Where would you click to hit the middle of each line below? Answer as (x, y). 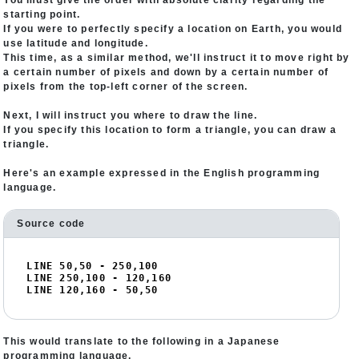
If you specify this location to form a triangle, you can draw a (170, 130)
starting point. (42, 14)
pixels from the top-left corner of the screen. (126, 87)
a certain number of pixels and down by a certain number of (166, 72)
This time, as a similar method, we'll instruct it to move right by (177, 58)
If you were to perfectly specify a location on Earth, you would (173, 29)
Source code (51, 224)
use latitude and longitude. (76, 43)
